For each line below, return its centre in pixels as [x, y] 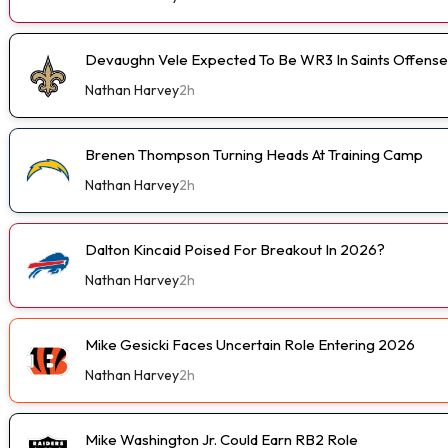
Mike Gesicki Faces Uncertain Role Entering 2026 [250, 344]
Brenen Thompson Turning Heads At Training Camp [254, 154]
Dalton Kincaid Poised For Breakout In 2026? [235, 249]
